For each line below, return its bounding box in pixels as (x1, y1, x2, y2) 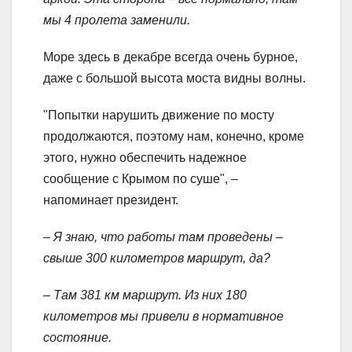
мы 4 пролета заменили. (43, 13, 190, 27)
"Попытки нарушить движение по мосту (43, 108, 274, 122)
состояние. (43, 330, 112, 344)
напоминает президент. (43, 192, 178, 207)
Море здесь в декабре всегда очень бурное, (43, 49, 298, 64)
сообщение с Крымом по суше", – (43, 171, 238, 185)
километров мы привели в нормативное (43, 309, 284, 323)
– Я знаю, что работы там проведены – (43, 229, 283, 244)
